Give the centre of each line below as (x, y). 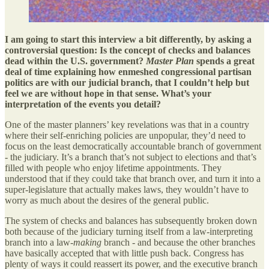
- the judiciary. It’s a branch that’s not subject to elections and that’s (131, 157)
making (87, 243)
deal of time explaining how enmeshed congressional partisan (128, 72)
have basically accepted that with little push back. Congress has (124, 253)
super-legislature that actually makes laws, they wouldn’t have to (127, 190)
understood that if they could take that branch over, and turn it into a (133, 179)
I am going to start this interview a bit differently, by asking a (128, 40)
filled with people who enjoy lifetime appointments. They (113, 168)
